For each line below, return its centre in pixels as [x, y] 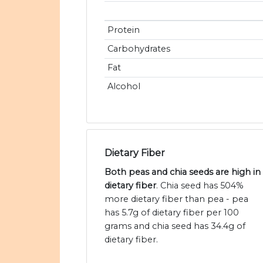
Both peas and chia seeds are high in [183, 172]
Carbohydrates [139, 49]
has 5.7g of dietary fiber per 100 [172, 213]
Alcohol [124, 87]
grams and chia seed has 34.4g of [175, 226]
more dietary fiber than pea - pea [176, 199]
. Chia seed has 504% [200, 186]
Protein [123, 30]
